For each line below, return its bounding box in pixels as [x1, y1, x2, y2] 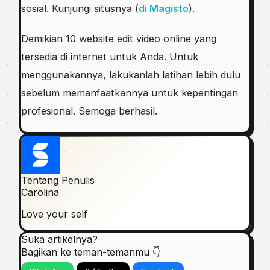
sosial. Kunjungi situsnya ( [21, 2, 139, 15]
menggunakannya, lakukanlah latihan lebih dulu [21, 68, 240, 81]
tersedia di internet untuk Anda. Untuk [21, 50, 198, 63]
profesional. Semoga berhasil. [21, 104, 160, 117]
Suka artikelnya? [21, 233, 98, 245]
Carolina [21, 186, 59, 198]
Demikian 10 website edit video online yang [21, 32, 216, 45]
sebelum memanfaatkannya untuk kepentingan [21, 86, 238, 99]
